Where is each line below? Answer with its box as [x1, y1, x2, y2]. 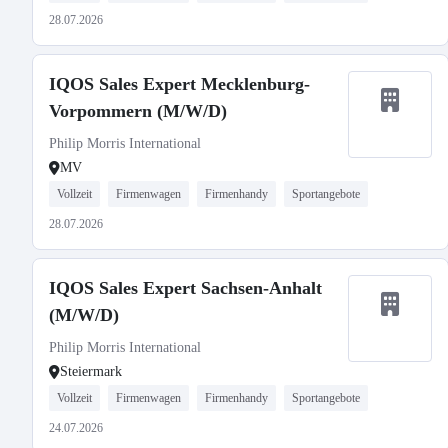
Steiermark [60, 364, 122, 379]
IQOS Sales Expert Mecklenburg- [49, 74, 310, 94]
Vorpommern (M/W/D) [49, 101, 227, 121]
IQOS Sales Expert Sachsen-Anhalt [49, 278, 322, 298]
